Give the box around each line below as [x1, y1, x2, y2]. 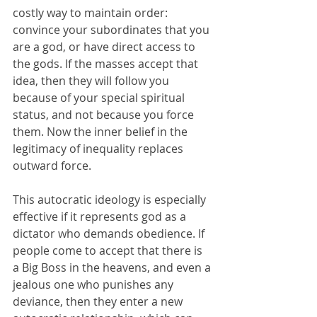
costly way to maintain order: [13, 4, 171, 21]
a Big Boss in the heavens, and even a [13, 259, 214, 275]
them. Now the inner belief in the [13, 123, 190, 139]
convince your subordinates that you [13, 21, 212, 38]
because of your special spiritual [13, 89, 188, 105]
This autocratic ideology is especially [13, 191, 209, 207]
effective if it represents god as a [13, 208, 189, 224]
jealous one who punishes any [13, 276, 176, 292]
